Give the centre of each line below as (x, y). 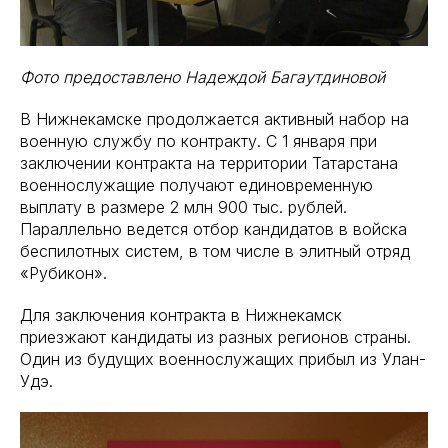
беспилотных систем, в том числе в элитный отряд (215, 250)
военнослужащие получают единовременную (196, 184)
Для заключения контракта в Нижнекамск (181, 314)
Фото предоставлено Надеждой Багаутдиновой (202, 76)
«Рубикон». (63, 272)
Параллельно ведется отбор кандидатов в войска (213, 228)
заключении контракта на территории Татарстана (209, 162)
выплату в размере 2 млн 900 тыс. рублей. (183, 206)
